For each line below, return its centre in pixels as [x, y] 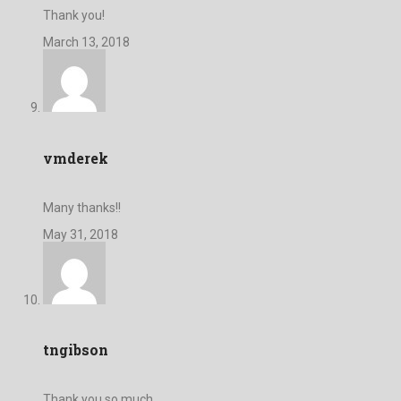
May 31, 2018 [81, 234]
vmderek [76, 158]
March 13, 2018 [86, 43]
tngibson [76, 350]
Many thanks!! [82, 207]
